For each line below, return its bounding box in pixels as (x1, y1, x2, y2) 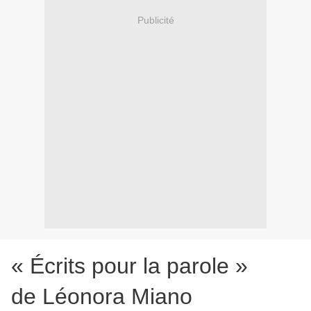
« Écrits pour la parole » (11, 253, 248, 279)
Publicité (137, 14, 174, 26)
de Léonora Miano (11, 284, 192, 310)
